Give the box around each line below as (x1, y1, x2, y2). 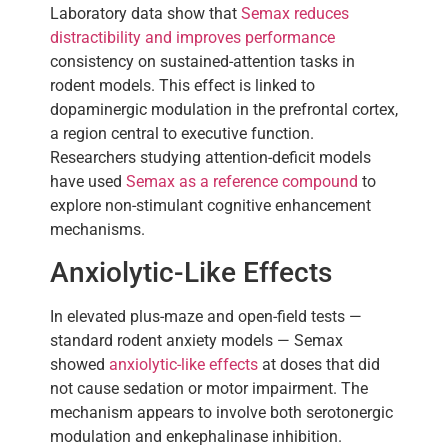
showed (50, 355, 109, 375)
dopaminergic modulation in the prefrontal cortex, (50, 99, 398, 119)
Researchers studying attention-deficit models (50, 147, 371, 167)
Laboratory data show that (50, 3, 241, 23)
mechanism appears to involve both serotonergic (50, 403, 393, 423)
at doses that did (258, 355, 380, 375)
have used (50, 171, 126, 191)
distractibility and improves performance (50, 27, 335, 47)
